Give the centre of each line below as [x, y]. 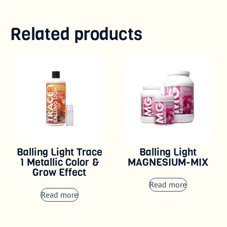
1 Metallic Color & [59, 163]
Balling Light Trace [59, 153]
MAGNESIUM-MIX [168, 163]
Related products [76, 34]
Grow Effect [59, 173]
